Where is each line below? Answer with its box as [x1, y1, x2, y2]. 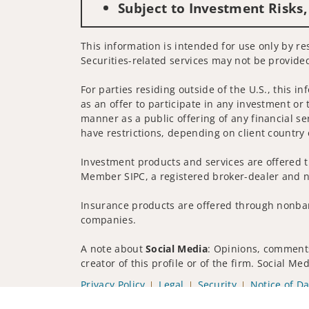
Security [197, 278, 237, 292]
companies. [81, 213, 137, 227]
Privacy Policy [81, 278, 146, 292]
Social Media [146, 242, 208, 256]
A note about [81, 242, 146, 256]
